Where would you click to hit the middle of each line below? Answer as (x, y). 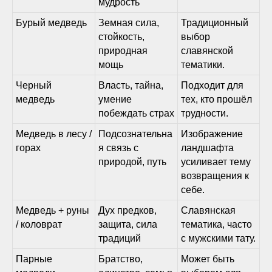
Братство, (121, 259)
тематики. (203, 65)
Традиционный (215, 23)
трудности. (205, 113)
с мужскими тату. (218, 238)
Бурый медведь (51, 23)
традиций (120, 238)
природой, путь (132, 162)
